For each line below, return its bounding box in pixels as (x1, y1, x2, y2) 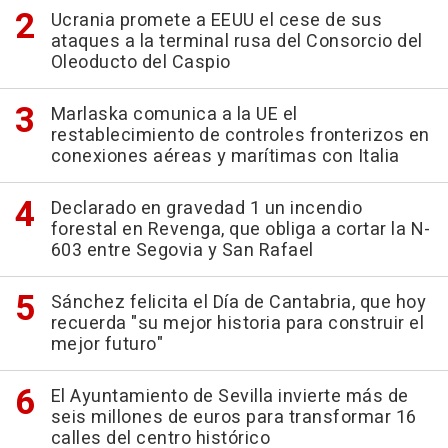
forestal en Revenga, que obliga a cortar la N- (50, 215, 431, 243)
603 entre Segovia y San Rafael (50, 236, 314, 264)
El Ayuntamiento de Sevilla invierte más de (50, 382, 409, 410)
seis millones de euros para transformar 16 (50, 403, 417, 431)
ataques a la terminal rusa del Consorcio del (50, 27, 423, 55)
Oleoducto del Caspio (50, 48, 231, 76)
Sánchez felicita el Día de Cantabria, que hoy (50, 288, 426, 316)
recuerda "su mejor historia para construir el (50, 309, 424, 337)
